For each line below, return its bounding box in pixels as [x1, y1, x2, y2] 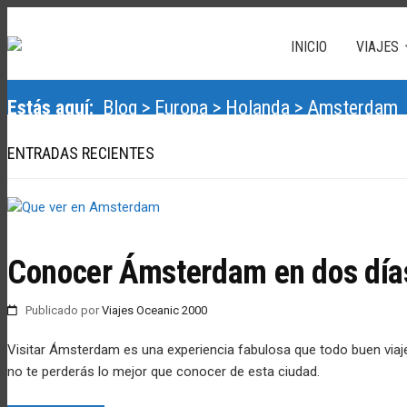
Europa [154, 96, 208, 119]
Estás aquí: [7, 96, 98, 119]
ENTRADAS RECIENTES [7, 144, 154, 163]
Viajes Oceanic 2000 [102, 303, 207, 317]
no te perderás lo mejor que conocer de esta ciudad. [7, 363, 320, 380]
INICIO [291, 38, 327, 55]
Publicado [25, 303, 81, 317]
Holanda [225, 96, 290, 119]
